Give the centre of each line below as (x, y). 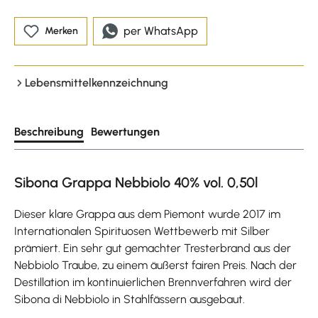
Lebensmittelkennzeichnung (97, 82)
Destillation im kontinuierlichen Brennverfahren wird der (153, 282)
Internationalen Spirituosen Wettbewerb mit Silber (142, 231)
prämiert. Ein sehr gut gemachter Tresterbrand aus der (153, 248)
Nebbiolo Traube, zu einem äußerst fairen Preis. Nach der (155, 265)
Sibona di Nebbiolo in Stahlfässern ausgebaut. (130, 299)
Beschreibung (49, 131)
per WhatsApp (161, 31)
